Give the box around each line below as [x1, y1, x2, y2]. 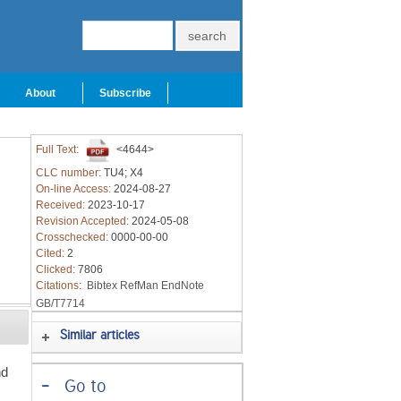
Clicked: [35, 263, 78, 276]
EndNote [160, 279, 204, 292]
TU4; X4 [103, 166, 143, 179]
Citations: [35, 279, 84, 292]
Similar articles [60, 329, 141, 345]
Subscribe [99, 87, 151, 99]
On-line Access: [35, 183, 114, 195]
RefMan [119, 279, 158, 292]
